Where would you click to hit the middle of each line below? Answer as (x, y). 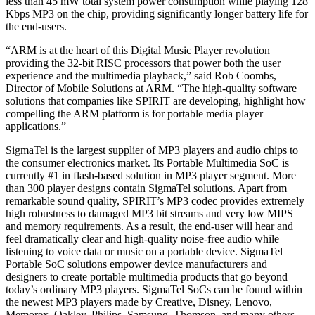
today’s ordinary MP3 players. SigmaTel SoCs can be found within (154, 290)
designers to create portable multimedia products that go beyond (147, 277)
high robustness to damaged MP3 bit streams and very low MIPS (149, 214)
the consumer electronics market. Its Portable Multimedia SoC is (147, 163)
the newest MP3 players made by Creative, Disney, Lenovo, (139, 302)
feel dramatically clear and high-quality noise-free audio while (142, 239)
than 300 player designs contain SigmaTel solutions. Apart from (146, 188)
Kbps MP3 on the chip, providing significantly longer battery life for (157, 14)
